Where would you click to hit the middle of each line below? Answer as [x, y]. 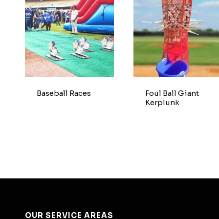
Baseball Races [64, 93]
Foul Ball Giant [172, 93]
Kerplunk [162, 102]
